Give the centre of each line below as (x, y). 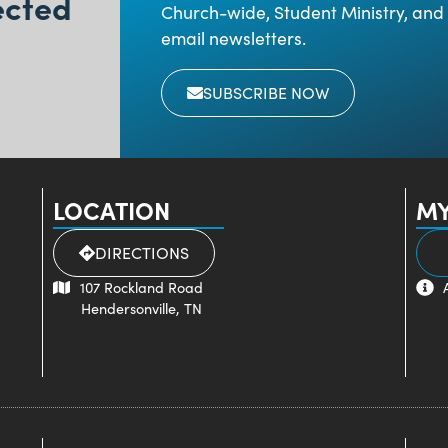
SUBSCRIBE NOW (265, 92)
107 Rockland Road (141, 286)
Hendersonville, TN (127, 307)
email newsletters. (233, 38)
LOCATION (111, 209)
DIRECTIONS (141, 252)
